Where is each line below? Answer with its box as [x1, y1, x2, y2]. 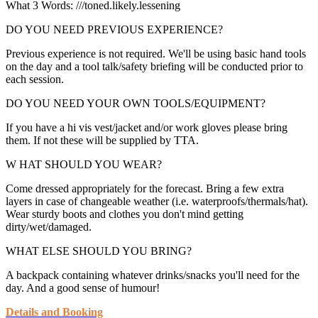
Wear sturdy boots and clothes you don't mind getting [6, 207, 243, 220]
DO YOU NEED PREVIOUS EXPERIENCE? [6, 23, 223, 35]
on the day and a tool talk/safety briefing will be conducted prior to [6, 60, 303, 72]
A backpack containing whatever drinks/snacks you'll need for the [6, 268, 300, 281]
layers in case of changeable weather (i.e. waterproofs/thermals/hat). [6, 194, 308, 207]
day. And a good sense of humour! [6, 281, 160, 294]
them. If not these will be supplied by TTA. [6, 133, 199, 146]
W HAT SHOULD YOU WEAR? [6, 158, 162, 170]
